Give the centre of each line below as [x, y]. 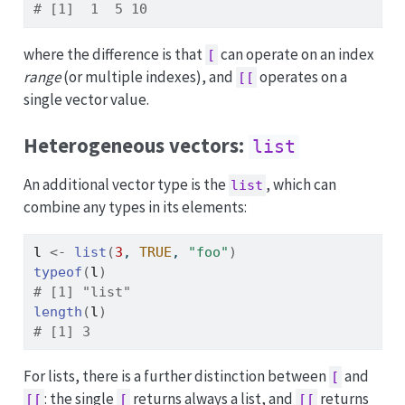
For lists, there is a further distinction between [176, 377]
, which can [301, 184]
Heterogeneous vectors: [136, 146]
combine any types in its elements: [135, 207]
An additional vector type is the [126, 184]
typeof [57, 273]
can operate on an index [297, 54]
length [57, 312]
